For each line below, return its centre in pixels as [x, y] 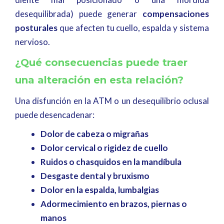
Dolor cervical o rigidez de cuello [104, 147]
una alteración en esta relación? [99, 80]
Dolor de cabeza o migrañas [94, 133]
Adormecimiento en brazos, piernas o [114, 203]
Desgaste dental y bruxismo [95, 175]
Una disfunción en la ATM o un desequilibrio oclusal [112, 100]
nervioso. [32, 41]
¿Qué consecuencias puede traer [101, 62]
